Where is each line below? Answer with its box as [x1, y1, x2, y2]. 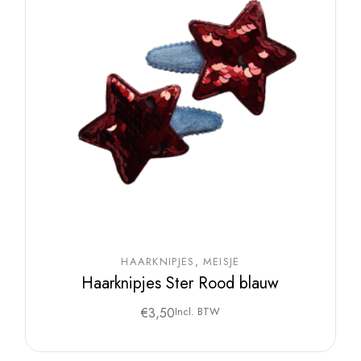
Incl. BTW [174, 304, 220, 320]
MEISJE [202, 254, 240, 270]
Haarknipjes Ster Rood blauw [81, 272, 280, 296]
